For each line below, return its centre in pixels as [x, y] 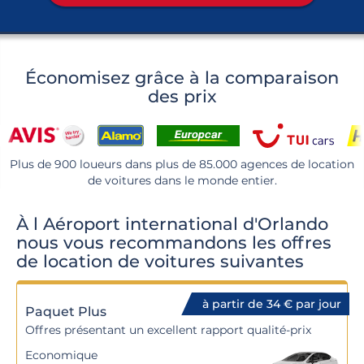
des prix [182, 96]
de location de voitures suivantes [160, 261]
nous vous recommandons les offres [174, 243]
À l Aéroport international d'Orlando [172, 224]
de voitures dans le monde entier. [182, 180]
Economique [61, 355]
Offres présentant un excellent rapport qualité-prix [168, 330]
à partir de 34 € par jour [272, 304]
